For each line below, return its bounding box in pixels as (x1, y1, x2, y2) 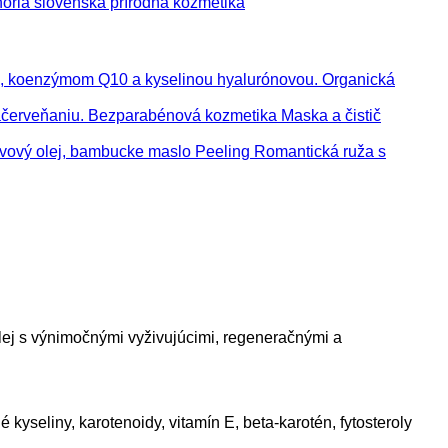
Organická (322, 71, 395, 89)
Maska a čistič (281, 107, 381, 125)
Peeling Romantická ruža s (195, 143, 386, 161)
